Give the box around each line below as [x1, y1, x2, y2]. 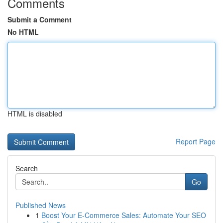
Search [15, 163, 38, 173]
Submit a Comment [7, 14, 72, 24]
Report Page [176, 136, 216, 146]
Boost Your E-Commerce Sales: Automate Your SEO [41, 210, 206, 220]
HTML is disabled [7, 109, 62, 118]
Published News [15, 200, 66, 210]
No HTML [7, 27, 39, 37]
